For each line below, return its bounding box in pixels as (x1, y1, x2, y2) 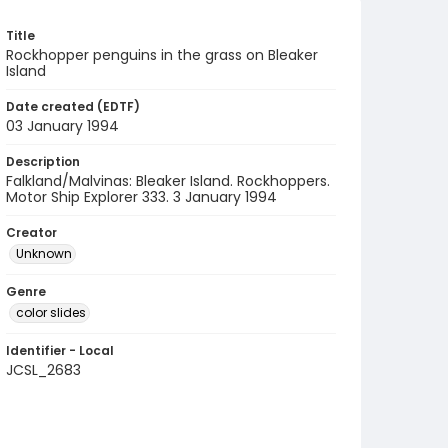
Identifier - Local (6, 342, 114, 359)
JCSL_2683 (6, 360, 81, 380)
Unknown (16, 245, 72, 262)
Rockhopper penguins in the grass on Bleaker (6, 45, 318, 65)
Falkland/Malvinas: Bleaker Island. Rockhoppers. (6, 171, 330, 191)
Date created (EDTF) (6, 98, 140, 115)
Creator (6, 224, 57, 241)
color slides (16, 304, 86, 321)
